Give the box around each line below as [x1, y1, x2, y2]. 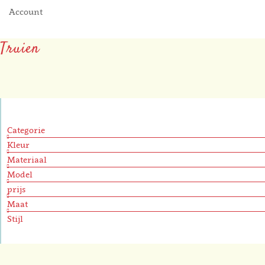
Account [9, 7, 43, 17]
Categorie [7, 125, 45, 135]
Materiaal [7, 154, 47, 164]
